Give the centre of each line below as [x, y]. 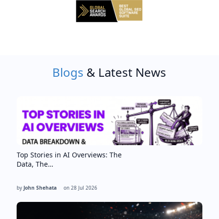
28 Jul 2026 [84, 187]
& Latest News [125, 72]
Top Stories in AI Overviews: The [69, 154]
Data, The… [35, 164]
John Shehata [40, 187]
